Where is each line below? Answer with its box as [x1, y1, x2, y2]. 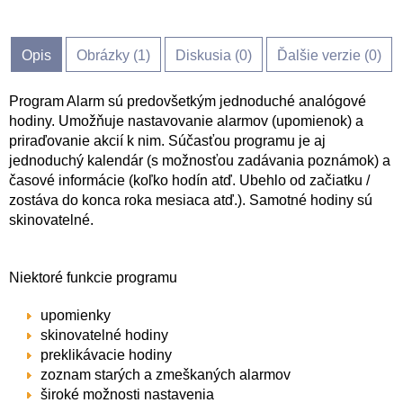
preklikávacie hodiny [40, 347, 172, 363]
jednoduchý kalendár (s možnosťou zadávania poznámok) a [9, 153, 390, 168]
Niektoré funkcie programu [9, 270, 177, 285]
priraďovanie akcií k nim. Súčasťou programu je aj [9, 133, 326, 148]
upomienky [40, 308, 111, 323]
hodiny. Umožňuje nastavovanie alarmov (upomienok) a [9, 113, 363, 129]
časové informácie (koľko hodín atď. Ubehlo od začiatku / [9, 173, 370, 188]
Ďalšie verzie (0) [277, 48, 381, 63]
